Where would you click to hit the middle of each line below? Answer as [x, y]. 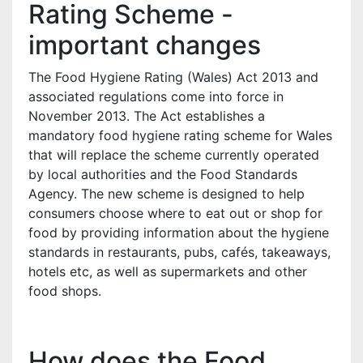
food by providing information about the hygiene [179, 233]
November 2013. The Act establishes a [147, 116]
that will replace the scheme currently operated [174, 155]
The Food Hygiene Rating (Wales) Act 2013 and [173, 77]
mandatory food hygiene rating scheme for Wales [180, 135]
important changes [145, 45]
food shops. [65, 291]
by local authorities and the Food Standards [163, 174]
